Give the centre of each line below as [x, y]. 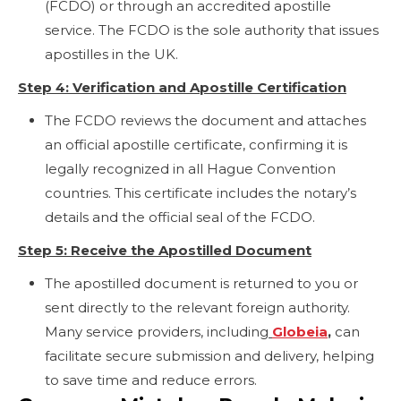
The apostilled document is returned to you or [201, 283]
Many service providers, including [157, 331]
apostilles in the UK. [111, 54]
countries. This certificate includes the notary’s [200, 192]
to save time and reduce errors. [151, 380]
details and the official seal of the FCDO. [180, 217]
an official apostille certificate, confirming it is [196, 144]
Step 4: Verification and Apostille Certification [182, 87]
